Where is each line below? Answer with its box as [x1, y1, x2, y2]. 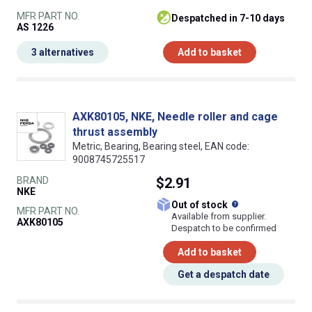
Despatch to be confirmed [171, 223, 276, 234]
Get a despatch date [178, 269, 270, 281]
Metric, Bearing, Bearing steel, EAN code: [72, 141, 249, 153]
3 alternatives [31, 47, 94, 58]
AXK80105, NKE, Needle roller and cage [72, 110, 278, 124]
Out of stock [178, 199, 230, 211]
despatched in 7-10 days [178, 13, 285, 24]
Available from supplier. [171, 211, 266, 222]
